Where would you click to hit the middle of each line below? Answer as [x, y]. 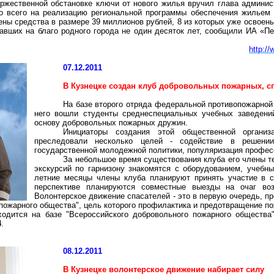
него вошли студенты [78, 113]
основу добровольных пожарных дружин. [111, 123]
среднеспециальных [160, 113]
